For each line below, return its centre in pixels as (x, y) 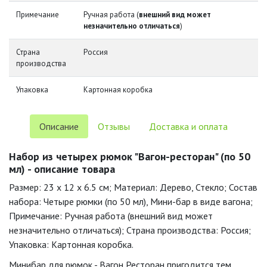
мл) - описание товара (62, 169)
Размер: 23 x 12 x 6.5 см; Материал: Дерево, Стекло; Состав (133, 187)
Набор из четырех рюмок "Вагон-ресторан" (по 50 (130, 156)
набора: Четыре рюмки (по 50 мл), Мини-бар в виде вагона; (131, 201)
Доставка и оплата (188, 126)
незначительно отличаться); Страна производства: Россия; (130, 230)
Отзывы (114, 126)
